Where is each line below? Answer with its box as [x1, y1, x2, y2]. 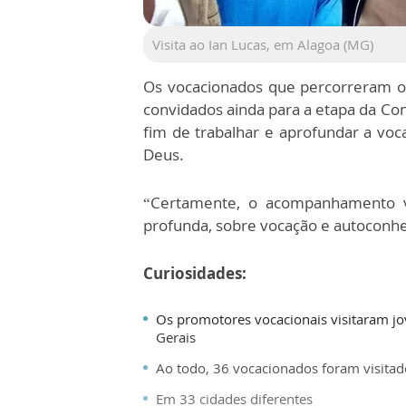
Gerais [156, 328, 196, 346]
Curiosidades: [143, 263, 246, 284]
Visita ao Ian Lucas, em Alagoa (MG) [152, 35, 373, 53]
